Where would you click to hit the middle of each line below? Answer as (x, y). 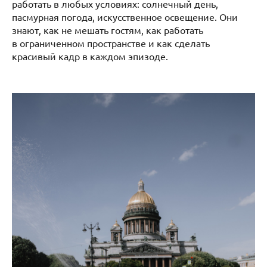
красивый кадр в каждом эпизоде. (92, 56)
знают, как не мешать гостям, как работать (108, 30)
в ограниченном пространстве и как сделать (111, 43)
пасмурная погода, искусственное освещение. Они (125, 16)
